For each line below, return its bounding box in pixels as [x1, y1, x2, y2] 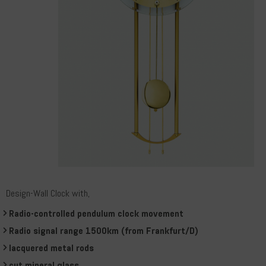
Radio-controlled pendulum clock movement [9, 207, 183, 219]
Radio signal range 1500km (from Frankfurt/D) [9, 224, 198, 236]
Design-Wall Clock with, [6, 187, 90, 199]
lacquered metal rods [9, 242, 94, 254]
